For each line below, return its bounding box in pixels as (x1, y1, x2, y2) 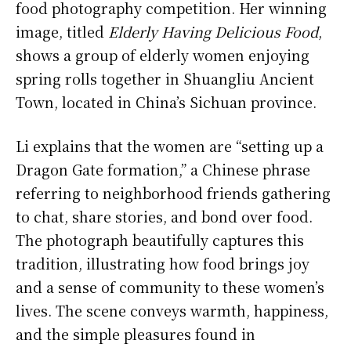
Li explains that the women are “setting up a (16, 135, 324, 156)
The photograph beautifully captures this (16, 229, 304, 250)
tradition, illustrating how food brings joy (16, 252, 309, 273)
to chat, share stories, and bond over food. (16, 205, 313, 226)
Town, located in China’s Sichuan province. (16, 91, 317, 112)
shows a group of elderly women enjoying (16, 44, 309, 65)
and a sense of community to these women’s (16, 276, 324, 297)
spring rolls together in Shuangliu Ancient (16, 67, 314, 89)
